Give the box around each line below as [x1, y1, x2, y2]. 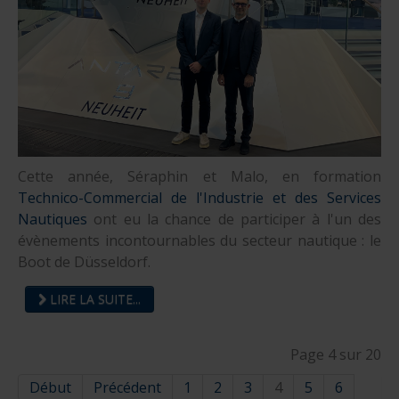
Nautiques [18, 209, 87, 230]
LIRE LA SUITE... [46, 290, 141, 308]
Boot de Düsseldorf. [18, 252, 151, 273]
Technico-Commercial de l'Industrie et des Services [18, 188, 381, 208]
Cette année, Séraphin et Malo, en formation [18, 167, 381, 187]
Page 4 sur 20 [290, 345, 381, 365]
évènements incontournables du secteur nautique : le [18, 231, 381, 251]
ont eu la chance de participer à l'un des [87, 209, 381, 230]
